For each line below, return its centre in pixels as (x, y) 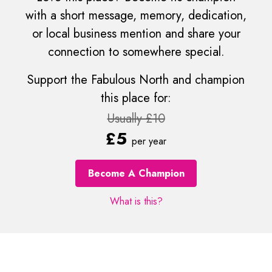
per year (149, 141)
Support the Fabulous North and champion (136, 80)
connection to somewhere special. (136, 52)
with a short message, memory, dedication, (136, 16)
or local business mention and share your (136, 34)
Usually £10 (136, 119)
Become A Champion (136, 173)
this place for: (136, 98)
